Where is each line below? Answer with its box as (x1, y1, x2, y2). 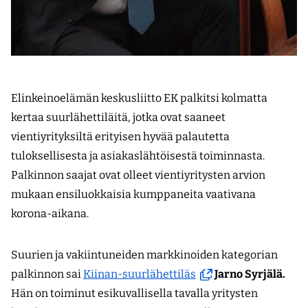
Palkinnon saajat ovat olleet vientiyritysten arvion (11, 168, 265, 181)
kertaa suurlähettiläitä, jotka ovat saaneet (11, 110, 225, 124)
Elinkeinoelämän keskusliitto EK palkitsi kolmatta (11, 91, 267, 104)
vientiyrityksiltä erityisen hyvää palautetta (11, 129, 230, 143)
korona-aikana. (11, 206, 89, 220)
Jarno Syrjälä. (214, 267, 285, 280)
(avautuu (195, 266, 241, 280)
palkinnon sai (11, 267, 83, 280)
